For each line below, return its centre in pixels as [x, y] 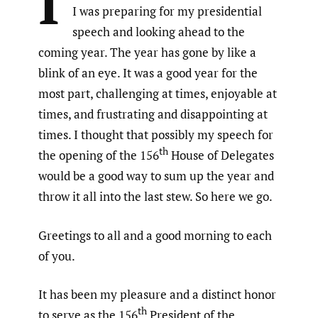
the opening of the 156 [99, 155]
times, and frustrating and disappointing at [153, 114]
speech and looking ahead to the [159, 32]
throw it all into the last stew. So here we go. [155, 197]
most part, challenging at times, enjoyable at [158, 94]
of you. [57, 256]
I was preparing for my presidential [167, 11]
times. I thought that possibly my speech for [156, 135]
